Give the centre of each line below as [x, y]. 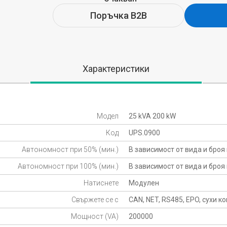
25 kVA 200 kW [152, 116]
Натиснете [101, 183]
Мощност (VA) [95, 217]
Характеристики [116, 69]
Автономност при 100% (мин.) [68, 166]
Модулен [144, 183]
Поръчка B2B [119, 16]
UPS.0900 [144, 133]
